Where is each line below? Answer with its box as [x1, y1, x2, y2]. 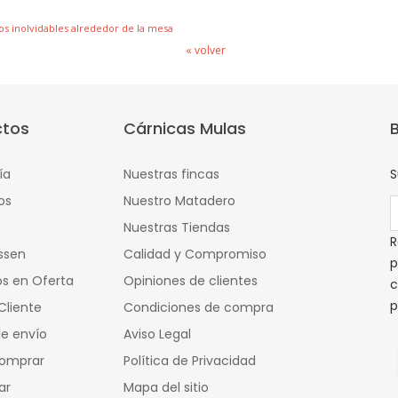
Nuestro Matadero [123, 192, 235, 211]
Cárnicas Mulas [123, 117, 246, 140]
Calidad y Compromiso [123, 245, 267, 264]
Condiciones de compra [123, 298, 274, 317]
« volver [186, 43, 226, 58]
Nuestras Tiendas [123, 219, 230, 237]
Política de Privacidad [123, 352, 256, 370]
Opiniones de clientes [123, 272, 258, 291]
